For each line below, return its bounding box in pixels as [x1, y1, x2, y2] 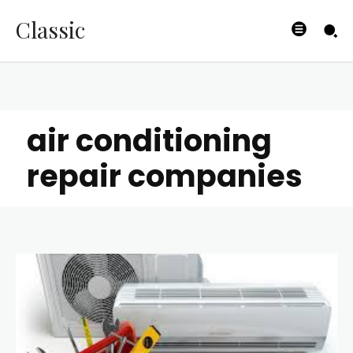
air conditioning [27, 119, 272, 162]
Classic [16, 14, 85, 44]
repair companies [27, 154, 303, 197]
